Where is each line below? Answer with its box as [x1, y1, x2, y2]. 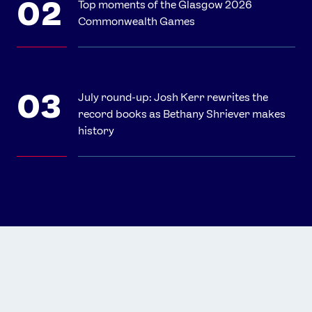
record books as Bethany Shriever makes [78, 107, 286, 121]
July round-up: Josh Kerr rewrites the [78, 91, 268, 104]
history [78, 124, 114, 138]
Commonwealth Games [78, 15, 195, 29]
